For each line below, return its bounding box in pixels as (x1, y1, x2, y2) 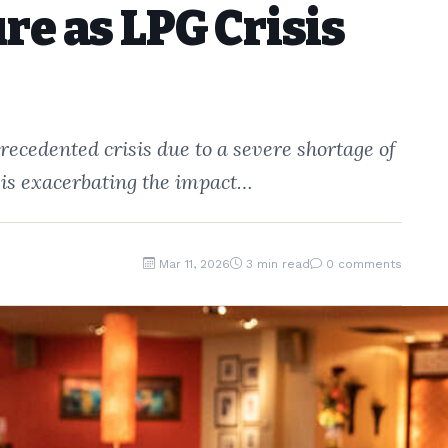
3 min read (246, 256, 310, 271)
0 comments (326, 256, 402, 271)
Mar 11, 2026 (159, 256, 230, 271)
